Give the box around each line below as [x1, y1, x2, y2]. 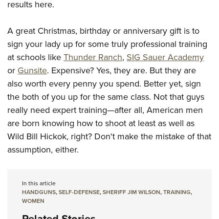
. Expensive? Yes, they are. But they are [47, 64, 196, 77]
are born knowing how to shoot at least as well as [7, 117, 195, 130]
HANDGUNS [22, 188, 56, 197]
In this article [22, 179, 56, 188]
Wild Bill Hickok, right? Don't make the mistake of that [7, 130, 211, 143]
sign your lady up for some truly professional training [7, 38, 207, 50]
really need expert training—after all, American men [7, 104, 203, 116]
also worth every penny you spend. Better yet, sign [7, 77, 201, 90]
